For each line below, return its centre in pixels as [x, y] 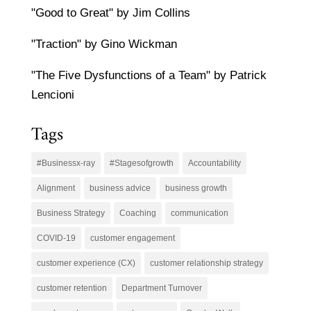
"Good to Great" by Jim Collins [110, 13]
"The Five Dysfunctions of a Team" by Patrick [149, 76]
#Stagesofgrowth [141, 163]
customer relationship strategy [206, 263]
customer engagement [132, 238]
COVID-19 [56, 238]
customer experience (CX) [86, 263]
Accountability [214, 163]
